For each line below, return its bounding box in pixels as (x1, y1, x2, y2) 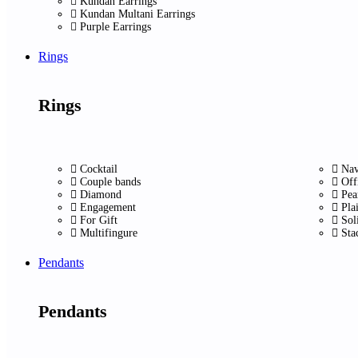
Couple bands (80, 176, 141, 188)
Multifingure (80, 227, 137, 239)
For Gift (80, 214, 117, 226)
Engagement (80, 201, 136, 213)
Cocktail (80, 163, 117, 175)
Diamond (80, 189, 121, 201)
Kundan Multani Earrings (80, 7, 195, 20)
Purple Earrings (80, 20, 151, 33)
